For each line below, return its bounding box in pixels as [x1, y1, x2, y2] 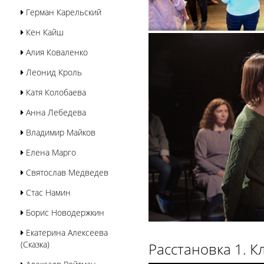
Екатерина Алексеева [24, 227, 108, 238]
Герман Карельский [24, 6, 101, 18]
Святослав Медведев [24, 167, 108, 178]
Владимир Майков [24, 127, 95, 138]
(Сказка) [21, 239, 49, 250]
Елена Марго [24, 147, 76, 158]
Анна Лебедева [24, 107, 86, 118]
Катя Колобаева [24, 87, 86, 98]
